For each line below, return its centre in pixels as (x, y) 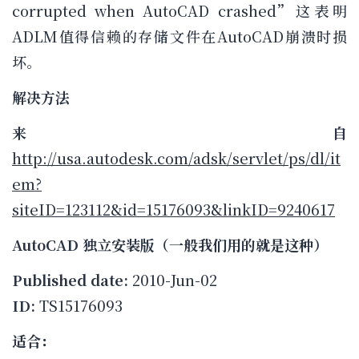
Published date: (70, 280)
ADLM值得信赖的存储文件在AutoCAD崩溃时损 (179, 36)
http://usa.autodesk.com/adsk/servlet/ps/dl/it (176, 158)
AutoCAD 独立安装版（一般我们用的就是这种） (170, 245)
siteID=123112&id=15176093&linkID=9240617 (173, 210)
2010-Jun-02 (173, 280)
